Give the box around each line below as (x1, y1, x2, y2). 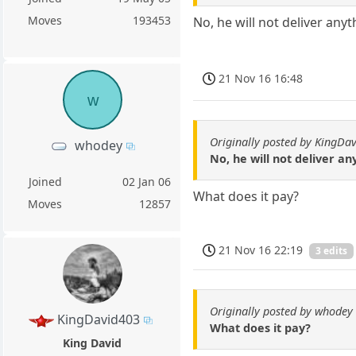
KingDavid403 (56, 310, 140, 328)
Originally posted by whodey (210, 303, 354, 319)
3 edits (315, 244, 348, 258)
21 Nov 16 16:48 (219, 70, 304, 86)
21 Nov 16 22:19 (219, 242, 304, 257)
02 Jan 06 (122, 173, 172, 189)
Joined (28, 173, 62, 189)
